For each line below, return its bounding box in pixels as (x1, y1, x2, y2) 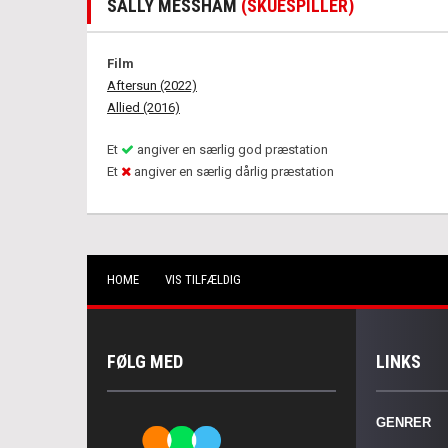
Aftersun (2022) (107, 78, 197, 93)
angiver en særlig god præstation (134, 142, 328, 157)
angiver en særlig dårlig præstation (131, 164, 334, 179)
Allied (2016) (107, 100, 180, 115)
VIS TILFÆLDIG (165, 272, 241, 287)
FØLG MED (107, 351, 183, 372)
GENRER (376, 415, 432, 430)
